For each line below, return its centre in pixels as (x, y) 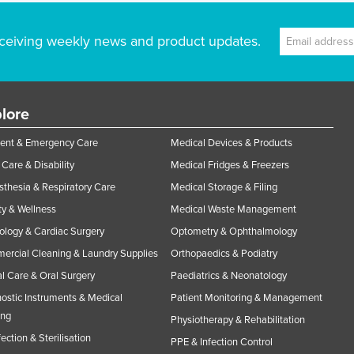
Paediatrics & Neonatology (229, 275)
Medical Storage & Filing (224, 187)
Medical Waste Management (233, 209)
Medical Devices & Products (232, 143)
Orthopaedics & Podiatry (224, 253)
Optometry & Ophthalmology (234, 231)
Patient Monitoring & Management (247, 298)
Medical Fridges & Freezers (230, 165)
